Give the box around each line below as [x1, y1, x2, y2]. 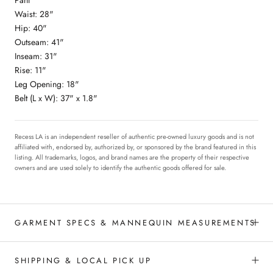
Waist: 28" [15, 7, 54, 20]
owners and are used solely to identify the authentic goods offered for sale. [15, 162, 226, 172]
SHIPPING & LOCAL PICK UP [15, 254, 152, 266]
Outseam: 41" [15, 35, 64, 48]
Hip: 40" [15, 21, 47, 34]
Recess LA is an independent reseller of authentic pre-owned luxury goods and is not [15, 131, 254, 141]
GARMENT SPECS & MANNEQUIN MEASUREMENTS [15, 216, 256, 229]
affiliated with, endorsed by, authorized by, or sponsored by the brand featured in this [15, 141, 256, 152]
